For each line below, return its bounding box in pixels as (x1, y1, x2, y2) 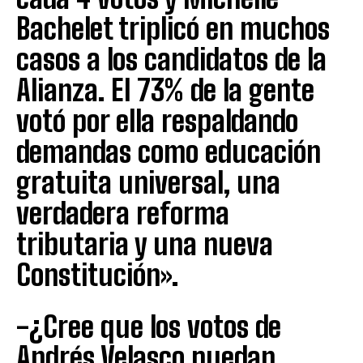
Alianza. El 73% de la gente (16, 72, 314, 108)
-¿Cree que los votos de (16, 309, 281, 344)
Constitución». (16, 257, 178, 293)
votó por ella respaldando (16, 103, 298, 139)
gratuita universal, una (16, 164, 280, 200)
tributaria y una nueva (16, 226, 273, 262)
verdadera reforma (16, 195, 229, 231)
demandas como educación (16, 134, 321, 169)
